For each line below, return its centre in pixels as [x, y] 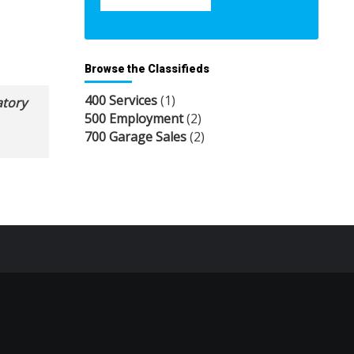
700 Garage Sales [136, 137]
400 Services [121, 101]
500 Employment [134, 119]
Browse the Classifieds [147, 69]
